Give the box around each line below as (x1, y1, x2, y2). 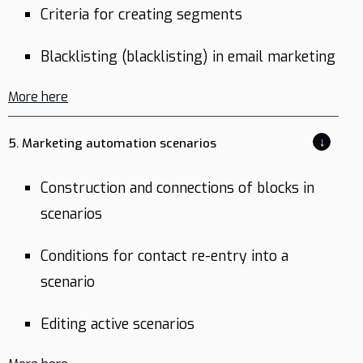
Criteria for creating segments (41, 5, 242, 24)
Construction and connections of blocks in (41, 178, 314, 198)
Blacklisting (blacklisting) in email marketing (41, 47, 335, 66)
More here (8, 88, 68, 105)
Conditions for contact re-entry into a (41, 246, 288, 266)
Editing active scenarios (41, 314, 194, 334)
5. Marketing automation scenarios (8, 135, 216, 152)
